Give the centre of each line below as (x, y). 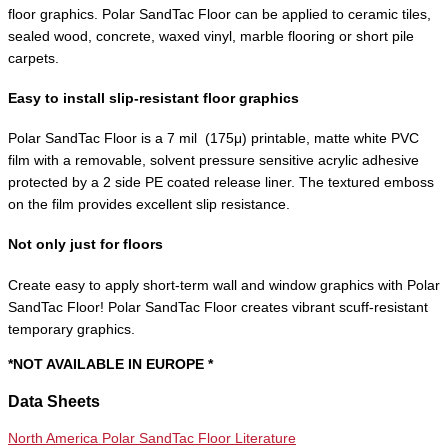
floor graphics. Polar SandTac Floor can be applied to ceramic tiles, (219, 14)
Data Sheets (54, 402)
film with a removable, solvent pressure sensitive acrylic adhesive (213, 161)
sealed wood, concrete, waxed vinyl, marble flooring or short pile (211, 36)
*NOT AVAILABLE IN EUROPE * (110, 365)
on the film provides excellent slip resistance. (149, 205)
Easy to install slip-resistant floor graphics (153, 98)
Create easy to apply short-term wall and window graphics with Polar (224, 285)
